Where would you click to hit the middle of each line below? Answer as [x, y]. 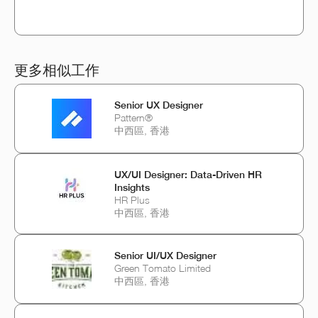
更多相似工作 [57, 70]
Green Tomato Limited [163, 268]
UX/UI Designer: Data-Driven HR [188, 175]
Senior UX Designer [159, 105]
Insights [132, 188]
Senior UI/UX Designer [165, 256]
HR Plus [132, 200]
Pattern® [133, 118]
